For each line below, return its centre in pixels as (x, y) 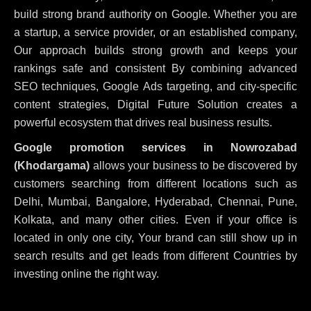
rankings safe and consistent (93, 68)
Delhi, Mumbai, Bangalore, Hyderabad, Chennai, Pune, (155, 201)
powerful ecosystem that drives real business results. (143, 122)
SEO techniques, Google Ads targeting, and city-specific (155, 86)
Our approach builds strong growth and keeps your (155, 50)
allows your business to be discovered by (193, 165)
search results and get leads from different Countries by (155, 255)
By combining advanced (234, 68)
